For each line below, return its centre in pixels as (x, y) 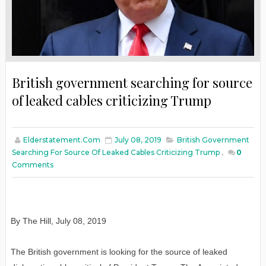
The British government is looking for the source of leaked (119, 251)
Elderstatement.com (61, 140)
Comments (32, 164)
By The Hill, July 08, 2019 (58, 221)
